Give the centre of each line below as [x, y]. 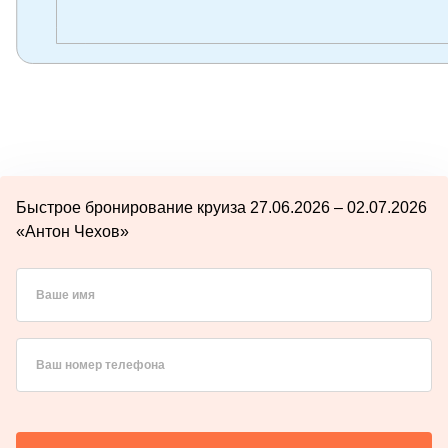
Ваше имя [65, 294]
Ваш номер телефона [100, 364]
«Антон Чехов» [72, 231]
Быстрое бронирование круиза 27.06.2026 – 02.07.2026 [221, 207]
